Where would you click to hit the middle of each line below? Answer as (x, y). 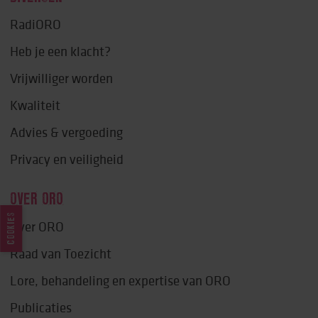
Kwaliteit (35, 105)
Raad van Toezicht (61, 254)
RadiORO (36, 24)
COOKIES (11, 229)
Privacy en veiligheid (67, 159)
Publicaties (41, 308)
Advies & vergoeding (67, 132)
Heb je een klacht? (61, 51)
